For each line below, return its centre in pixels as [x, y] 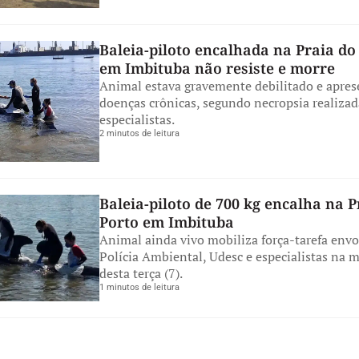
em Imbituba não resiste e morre [217, 69]
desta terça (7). [141, 273]
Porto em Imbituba [167, 222]
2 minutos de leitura [139, 134]
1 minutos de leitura [139, 287]
